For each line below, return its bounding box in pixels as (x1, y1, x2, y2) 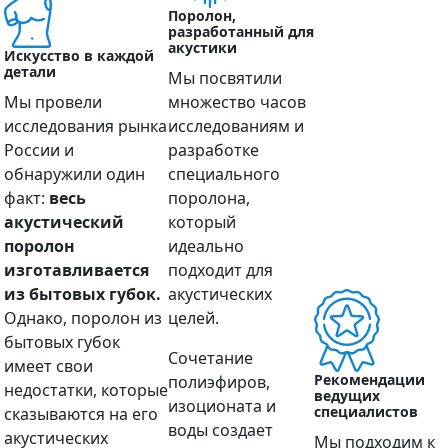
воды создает (168, 418, 273, 441)
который (168, 210, 236, 233)
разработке (168, 138, 259, 161)
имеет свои (4, 354, 93, 377)
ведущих (314, 385, 380, 405)
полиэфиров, (168, 370, 270, 393)
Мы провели (4, 90, 102, 113)
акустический (4, 210, 124, 233)
